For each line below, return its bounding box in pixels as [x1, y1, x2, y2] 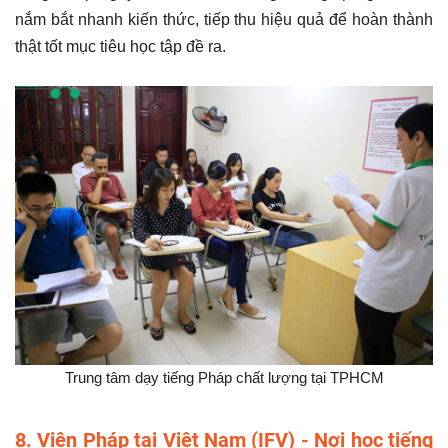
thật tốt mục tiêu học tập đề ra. [15, 37, 226, 55]
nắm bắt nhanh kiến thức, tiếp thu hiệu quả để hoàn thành [15, 10, 433, 28]
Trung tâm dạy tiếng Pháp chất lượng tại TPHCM [64, 368, 384, 386]
